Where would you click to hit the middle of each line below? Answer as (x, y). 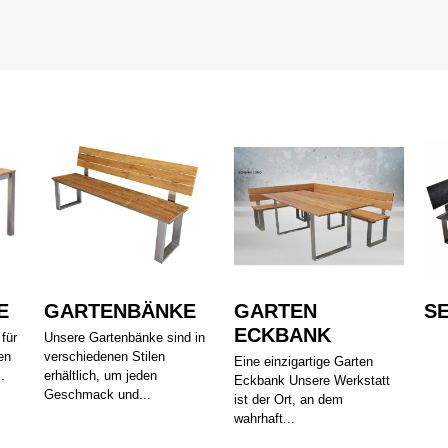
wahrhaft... (264, 419)
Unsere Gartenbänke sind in (124, 338)
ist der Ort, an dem (288, 400)
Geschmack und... (97, 395)
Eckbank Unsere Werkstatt (312, 381)
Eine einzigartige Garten (303, 362)
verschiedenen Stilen (104, 357)
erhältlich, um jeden (100, 376)
